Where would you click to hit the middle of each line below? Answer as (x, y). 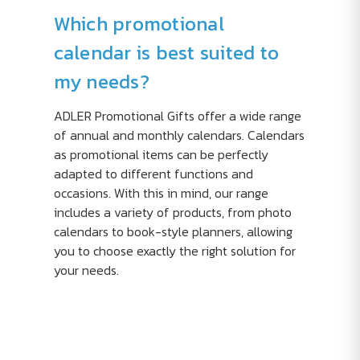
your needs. (86, 270)
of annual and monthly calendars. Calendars (179, 135)
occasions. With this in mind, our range (161, 193)
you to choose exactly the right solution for (174, 251)
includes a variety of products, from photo (172, 212)
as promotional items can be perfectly (161, 154)
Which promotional (139, 24)
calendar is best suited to (166, 53)
